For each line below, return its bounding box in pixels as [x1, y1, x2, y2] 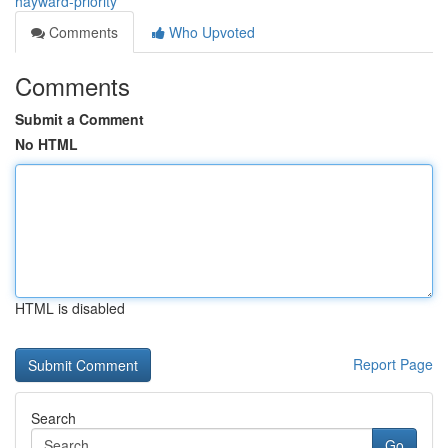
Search [31, 408, 76, 428]
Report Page [353, 354, 433, 374]
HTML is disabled [15, 298, 125, 318]
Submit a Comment [15, 109, 144, 129]
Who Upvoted [165, 22, 255, 42]
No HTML [15, 134, 78, 154]
